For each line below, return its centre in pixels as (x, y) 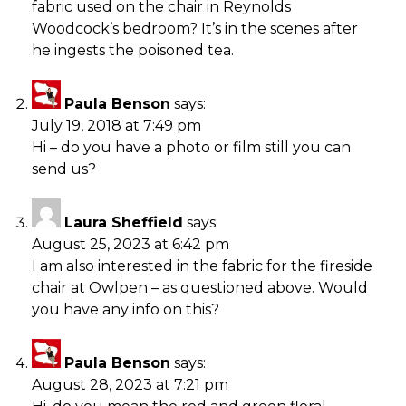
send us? (64, 169)
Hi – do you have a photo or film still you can (191, 147)
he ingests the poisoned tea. (133, 50)
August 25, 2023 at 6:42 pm (130, 244)
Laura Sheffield (124, 222)
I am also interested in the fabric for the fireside (202, 266)
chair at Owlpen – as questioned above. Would (200, 287)
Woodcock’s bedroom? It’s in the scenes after (195, 28)
